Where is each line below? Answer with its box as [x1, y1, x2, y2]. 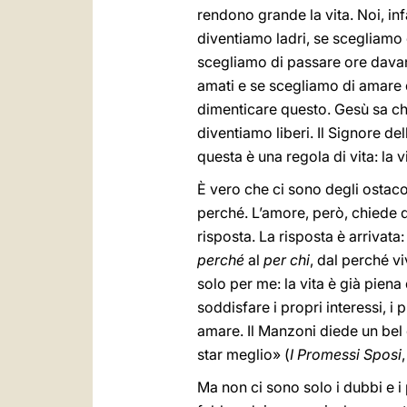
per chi [263, 251, 310, 269]
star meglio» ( [197, 345, 290, 363]
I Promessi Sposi [290, 345, 402, 363]
